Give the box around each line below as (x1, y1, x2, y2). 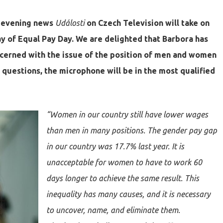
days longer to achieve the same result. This (46, 174, 199, 183)
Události (55, 18, 85, 27)
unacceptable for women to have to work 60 (46, 158, 202, 167)
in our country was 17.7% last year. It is (46, 142, 184, 151)
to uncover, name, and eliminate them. (46, 206, 180, 215)
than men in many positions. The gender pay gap (46, 126, 217, 135)
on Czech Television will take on (85, 18, 210, 27)
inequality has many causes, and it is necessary (46, 190, 211, 199)
